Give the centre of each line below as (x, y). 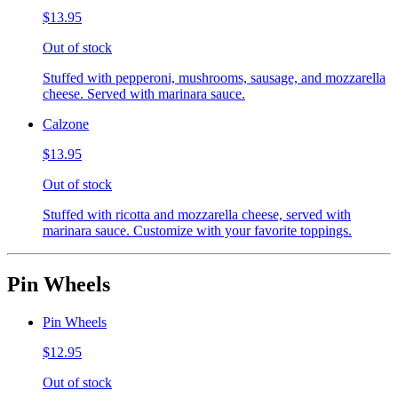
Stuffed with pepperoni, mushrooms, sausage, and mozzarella (214, 78)
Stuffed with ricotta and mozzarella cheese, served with (197, 215)
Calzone (66, 124)
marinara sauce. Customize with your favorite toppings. (197, 231)
